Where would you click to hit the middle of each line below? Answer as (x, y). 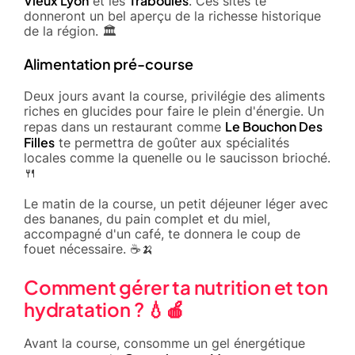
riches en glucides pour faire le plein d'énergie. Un (174, 111)
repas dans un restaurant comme (124, 126)
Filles (39, 142)
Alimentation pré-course (109, 63)
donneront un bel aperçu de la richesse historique (172, 15)
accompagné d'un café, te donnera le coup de (162, 233)
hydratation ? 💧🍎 (104, 309)
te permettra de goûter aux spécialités (172, 142)
